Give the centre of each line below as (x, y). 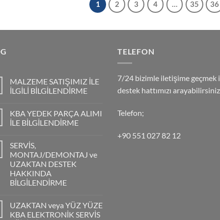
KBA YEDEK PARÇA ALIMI (56, 113)
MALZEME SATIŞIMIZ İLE (55, 82)
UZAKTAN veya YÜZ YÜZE (56, 205)
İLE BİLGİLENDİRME (44, 123)
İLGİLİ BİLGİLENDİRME (49, 91)
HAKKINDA (31, 173)
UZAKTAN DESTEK (43, 164)
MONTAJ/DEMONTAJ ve (54, 155)
